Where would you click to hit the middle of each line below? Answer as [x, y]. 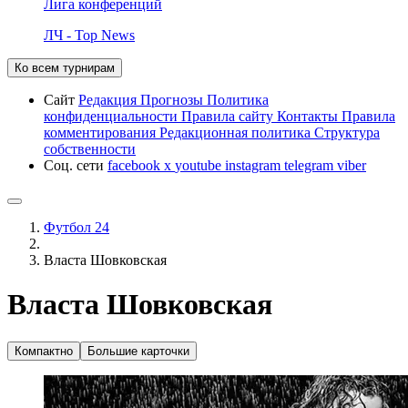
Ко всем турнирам [65, 67]
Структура [347, 132]
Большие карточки [138, 351]
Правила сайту [229, 116]
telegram [311, 165]
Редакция [109, 99]
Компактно [44, 351]
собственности [90, 148]
